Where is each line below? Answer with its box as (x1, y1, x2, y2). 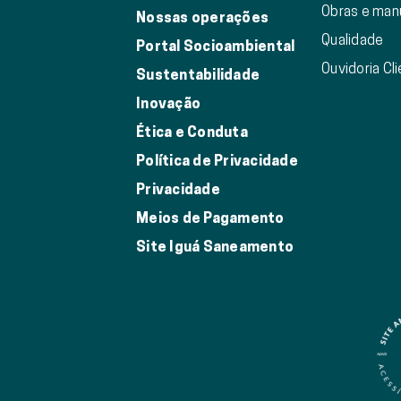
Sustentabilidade (136, 66, 260, 84)
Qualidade (321, 31, 384, 48)
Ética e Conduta (136, 124, 248, 141)
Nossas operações (136, 9, 269, 27)
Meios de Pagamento (136, 209, 285, 227)
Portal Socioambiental (136, 38, 295, 55)
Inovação (136, 95, 200, 113)
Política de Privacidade (136, 152, 298, 170)
